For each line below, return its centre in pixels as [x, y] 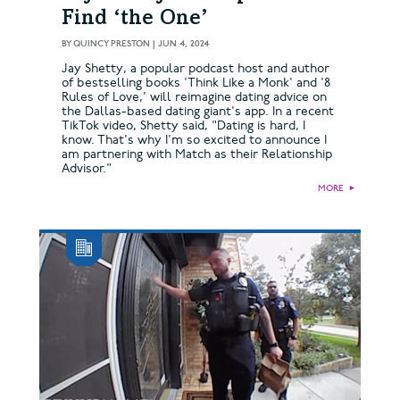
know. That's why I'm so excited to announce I [194, 139]
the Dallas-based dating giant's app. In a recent [198, 111]
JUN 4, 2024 [183, 43]
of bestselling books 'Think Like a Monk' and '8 [196, 82]
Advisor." [87, 168]
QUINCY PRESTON [112, 43]
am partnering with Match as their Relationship [197, 154]
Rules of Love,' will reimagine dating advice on [194, 96]
